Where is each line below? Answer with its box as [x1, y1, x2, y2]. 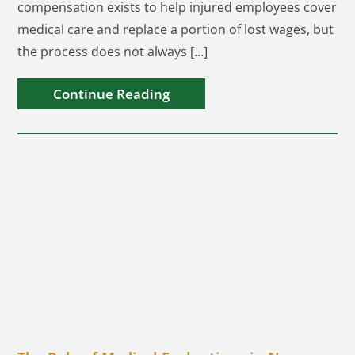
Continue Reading [53, 85, 170, 103]
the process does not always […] [17, 43, 208, 60]
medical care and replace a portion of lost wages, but [17, 21, 334, 38]
